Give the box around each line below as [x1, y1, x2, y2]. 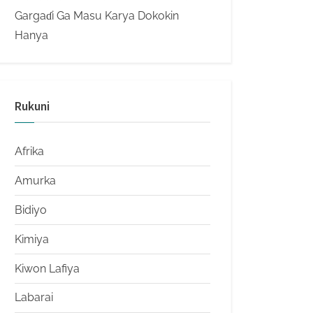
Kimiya [15, 232, 49, 246]
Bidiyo [15, 203, 47, 217]
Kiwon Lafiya [15, 261, 80, 275]
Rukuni [15, 99, 50, 115]
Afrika [15, 144, 44, 158]
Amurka [15, 173, 56, 187]
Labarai [15, 291, 53, 305]
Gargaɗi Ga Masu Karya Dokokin [15, 9, 179, 23]
